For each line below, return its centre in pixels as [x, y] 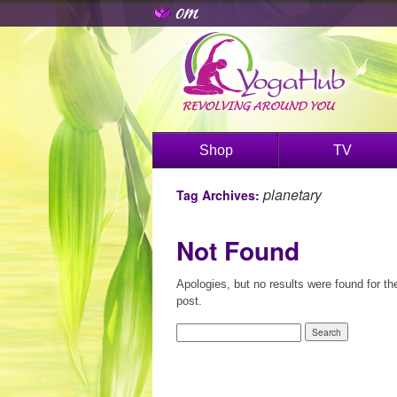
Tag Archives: [220, 195]
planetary [292, 195]
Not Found [238, 250]
